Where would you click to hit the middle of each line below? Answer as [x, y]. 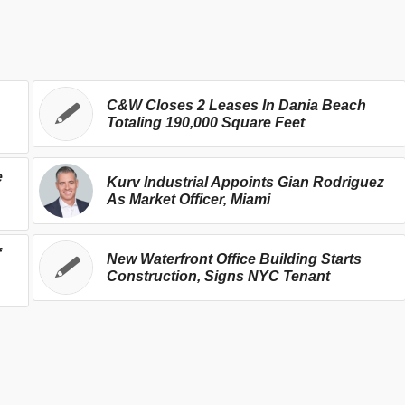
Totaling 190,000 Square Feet [205, 122]
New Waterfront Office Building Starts [234, 259]
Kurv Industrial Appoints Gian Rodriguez [245, 182]
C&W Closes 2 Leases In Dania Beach [236, 105]
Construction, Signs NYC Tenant [218, 276]
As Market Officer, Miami [188, 199]
